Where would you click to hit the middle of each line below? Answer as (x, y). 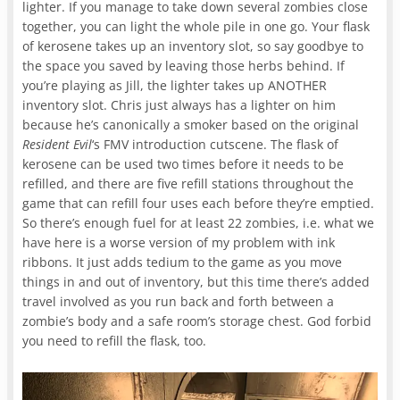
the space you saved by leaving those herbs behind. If (184, 66)
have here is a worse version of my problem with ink (179, 243)
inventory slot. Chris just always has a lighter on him (179, 105)
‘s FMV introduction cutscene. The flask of (216, 145)
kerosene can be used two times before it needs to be (183, 164)
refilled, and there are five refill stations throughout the (188, 184)
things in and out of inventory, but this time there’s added (196, 282)
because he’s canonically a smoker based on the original (191, 125)
